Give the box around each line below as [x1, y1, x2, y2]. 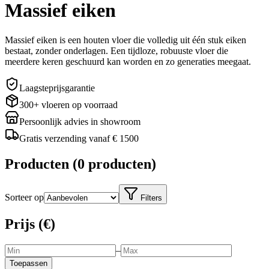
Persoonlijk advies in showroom [19, 116, 141, 127]
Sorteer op [5, 192, 44, 202]
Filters [138, 193, 162, 202]
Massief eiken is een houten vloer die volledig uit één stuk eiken [5, 34, 246, 45]
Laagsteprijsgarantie [19, 82, 95, 93]
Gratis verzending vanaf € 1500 [19, 133, 139, 144]
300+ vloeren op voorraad [19, 99, 118, 110]
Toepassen [10, 258, 47, 268]
